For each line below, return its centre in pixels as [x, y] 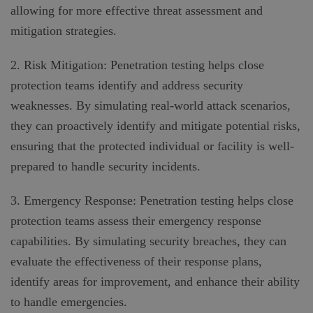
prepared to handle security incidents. [105, 166]
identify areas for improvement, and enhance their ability [155, 281]
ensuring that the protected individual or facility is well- [152, 146]
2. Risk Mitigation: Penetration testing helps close [137, 65]
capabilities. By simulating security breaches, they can [148, 241]
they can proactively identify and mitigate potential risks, [155, 125]
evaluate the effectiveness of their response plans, [136, 261]
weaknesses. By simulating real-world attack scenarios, [151, 105]
